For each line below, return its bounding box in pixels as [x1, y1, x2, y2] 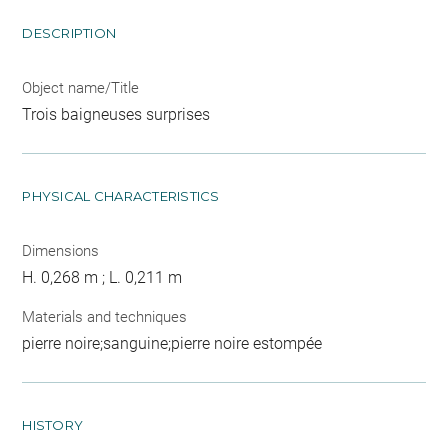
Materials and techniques [22, 308, 188, 327]
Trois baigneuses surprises [22, 104, 211, 124]
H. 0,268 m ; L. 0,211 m [22, 267, 183, 287]
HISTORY [22, 417, 84, 434]
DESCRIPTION [22, 24, 117, 41]
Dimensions [22, 241, 100, 260]
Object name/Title [22, 78, 140, 97]
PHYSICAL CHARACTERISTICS [22, 187, 220, 204]
